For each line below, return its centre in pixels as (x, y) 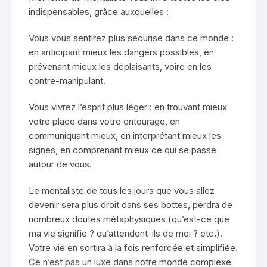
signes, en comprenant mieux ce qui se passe (123, 150)
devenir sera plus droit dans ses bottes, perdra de (131, 205)
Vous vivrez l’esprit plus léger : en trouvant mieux (128, 107)
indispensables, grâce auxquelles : (99, 12)
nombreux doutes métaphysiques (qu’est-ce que (129, 219)
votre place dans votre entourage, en (105, 122)
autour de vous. (60, 164)
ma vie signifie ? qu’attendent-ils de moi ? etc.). (126, 234)
